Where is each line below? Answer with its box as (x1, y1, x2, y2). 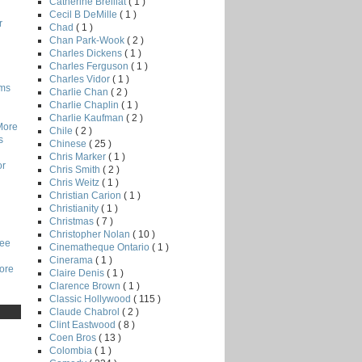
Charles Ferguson (49, 60, 131, 72)
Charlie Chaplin (49, 99, 121, 111)
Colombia (49, 344, 95, 356)
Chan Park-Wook (49, 34, 127, 46)
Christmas (49, 215, 96, 227)
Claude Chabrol (49, 305, 122, 318)
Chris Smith (49, 163, 103, 175)
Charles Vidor (49, 73, 112, 85)
